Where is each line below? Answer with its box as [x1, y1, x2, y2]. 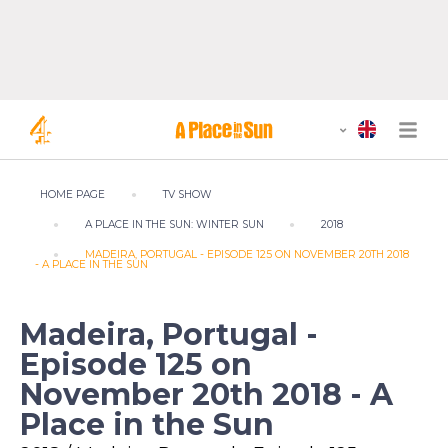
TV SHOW [162, 188, 212, 201]
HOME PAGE [40, 188, 105, 201]
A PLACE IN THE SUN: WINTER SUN [84, 218, 264, 231]
